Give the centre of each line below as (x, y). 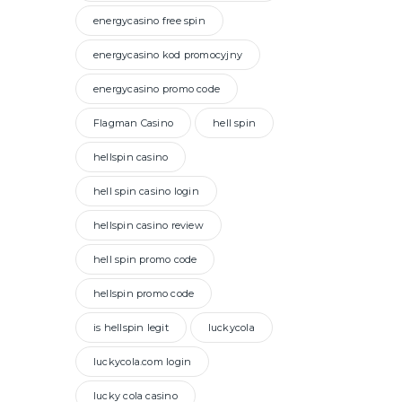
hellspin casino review (149, 226)
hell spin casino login (146, 192)
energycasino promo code (157, 89)
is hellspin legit (131, 328)
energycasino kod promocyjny (168, 55)
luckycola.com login (143, 362)
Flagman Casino (134, 123)
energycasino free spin (149, 21)
